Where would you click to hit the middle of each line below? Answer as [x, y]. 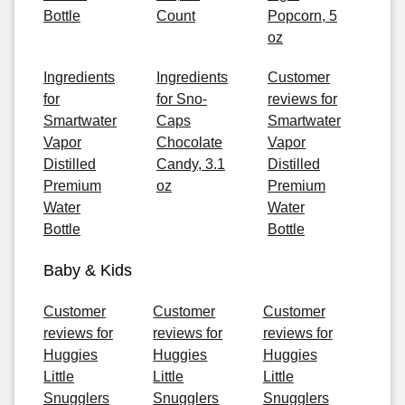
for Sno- [182, 99]
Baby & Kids [88, 270]
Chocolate [189, 142]
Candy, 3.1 [191, 164]
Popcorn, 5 [302, 16]
